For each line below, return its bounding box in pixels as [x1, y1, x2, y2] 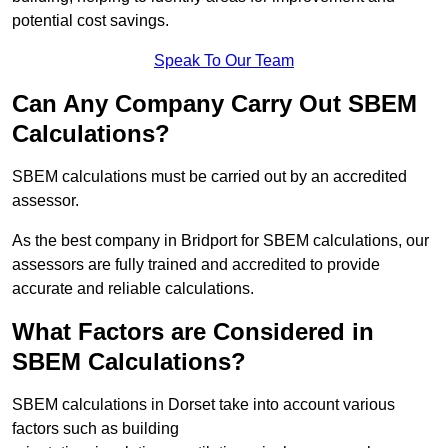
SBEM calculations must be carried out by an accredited [12, 168, 407, 186]
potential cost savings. [12, 12, 169, 30]
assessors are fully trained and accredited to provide [12, 256, 380, 274]
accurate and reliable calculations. [12, 280, 254, 298]
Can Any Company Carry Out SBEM [12, 90, 417, 118]
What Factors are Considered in [12, 318, 374, 346]
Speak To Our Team [154, 52, 294, 70]
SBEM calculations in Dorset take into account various [12, 396, 395, 414]
